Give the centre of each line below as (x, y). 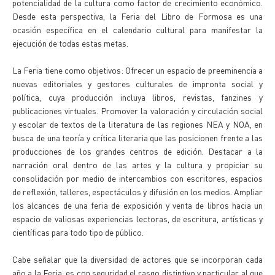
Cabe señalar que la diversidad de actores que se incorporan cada (137, 259)
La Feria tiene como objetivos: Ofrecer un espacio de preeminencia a (137, 70)
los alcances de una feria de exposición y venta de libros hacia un (137, 205)
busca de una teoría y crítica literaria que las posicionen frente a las (137, 137)
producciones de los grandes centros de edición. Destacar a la (137, 151)
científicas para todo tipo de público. (78, 232)
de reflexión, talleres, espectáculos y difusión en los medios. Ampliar (137, 192)
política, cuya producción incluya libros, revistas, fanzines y (137, 97)
